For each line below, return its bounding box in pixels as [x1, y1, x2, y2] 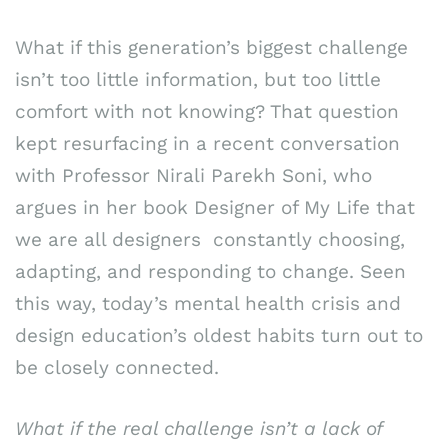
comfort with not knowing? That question [15, 100, 399, 124]
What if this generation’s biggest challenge [15, 36, 408, 60]
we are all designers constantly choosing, [15, 228, 405, 252]
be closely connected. [15, 356, 219, 380]
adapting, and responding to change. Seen [15, 260, 406, 284]
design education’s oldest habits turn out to [15, 324, 423, 348]
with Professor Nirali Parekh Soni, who [15, 164, 372, 188]
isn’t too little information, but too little [15, 68, 381, 92]
